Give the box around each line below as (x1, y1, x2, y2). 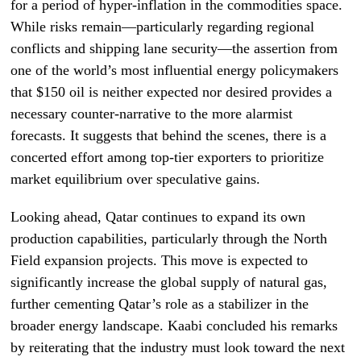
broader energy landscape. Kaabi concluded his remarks (10, 317, 338, 334)
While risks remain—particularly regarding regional (10, 19, 315, 35)
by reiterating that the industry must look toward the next (10, 339, 346, 355)
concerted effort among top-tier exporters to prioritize (10, 149, 325, 165)
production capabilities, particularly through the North (10, 230, 328, 247)
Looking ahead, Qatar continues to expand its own (10, 209, 306, 225)
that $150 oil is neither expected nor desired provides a (10, 84, 333, 100)
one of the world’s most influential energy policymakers (10, 62, 339, 78)
